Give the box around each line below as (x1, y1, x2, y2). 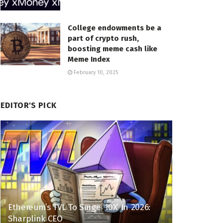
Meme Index (68, 54, 110, 64)
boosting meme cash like (68, 44, 157, 53)
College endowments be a (68, 23, 161, 32)
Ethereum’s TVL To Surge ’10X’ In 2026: (8, 202, 151, 213)
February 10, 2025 (72, 69, 118, 76)
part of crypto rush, (68, 33, 139, 43)
